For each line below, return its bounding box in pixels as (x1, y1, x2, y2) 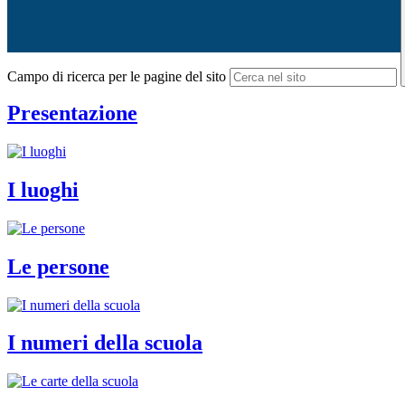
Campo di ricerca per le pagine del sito (7, 69, 226, 85)
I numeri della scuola (7, 331, 202, 355)
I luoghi (7, 177, 79, 202)
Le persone (7, 254, 109, 278)
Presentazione (7, 101, 137, 126)
